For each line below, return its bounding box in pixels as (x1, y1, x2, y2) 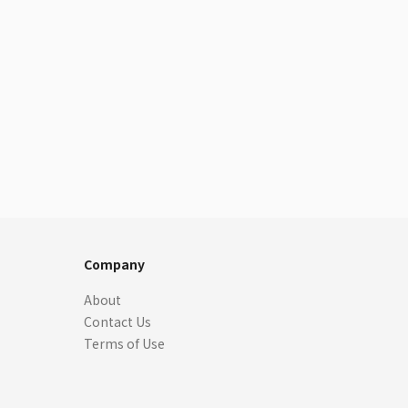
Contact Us (84, 312, 151, 331)
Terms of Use (84, 334, 165, 352)
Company (84, 255, 145, 273)
